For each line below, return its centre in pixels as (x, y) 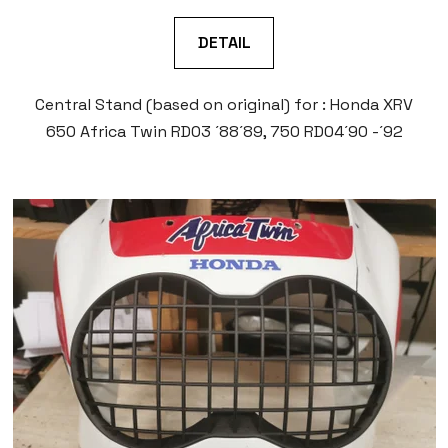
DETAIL (224, 43)
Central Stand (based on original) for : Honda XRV (224, 105)
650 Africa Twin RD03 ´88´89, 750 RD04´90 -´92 (224, 132)
